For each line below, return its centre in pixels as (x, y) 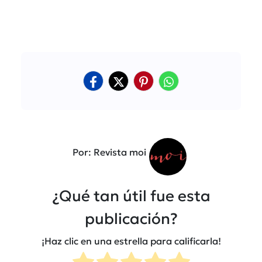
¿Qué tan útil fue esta (131, 196)
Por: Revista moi (109, 152)
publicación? (131, 218)
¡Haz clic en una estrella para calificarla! (131, 241)
